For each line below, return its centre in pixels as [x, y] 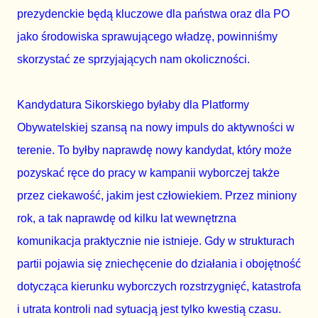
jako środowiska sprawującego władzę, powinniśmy [147, 36]
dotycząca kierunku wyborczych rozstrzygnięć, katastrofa [159, 286]
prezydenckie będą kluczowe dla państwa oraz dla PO [153, 13]
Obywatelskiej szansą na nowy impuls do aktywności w [156, 127]
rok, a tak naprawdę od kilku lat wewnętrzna [127, 218]
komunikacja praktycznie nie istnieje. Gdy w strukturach [156, 241]
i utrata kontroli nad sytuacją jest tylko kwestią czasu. [149, 309]
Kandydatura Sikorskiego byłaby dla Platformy [133, 104]
